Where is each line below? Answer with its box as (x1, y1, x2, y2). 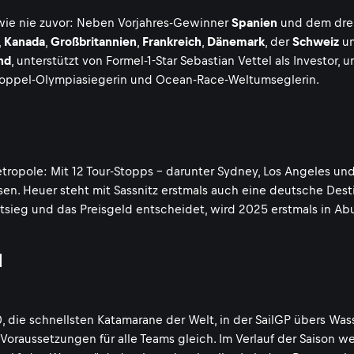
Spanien (232, 16, 277, 29)
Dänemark (207, 35, 265, 48)
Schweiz (292, 35, 339, 48)
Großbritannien (51, 35, 137, 48)
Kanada (4, 35, 45, 48)
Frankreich (142, 35, 201, 48)
